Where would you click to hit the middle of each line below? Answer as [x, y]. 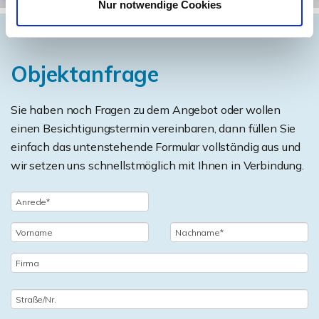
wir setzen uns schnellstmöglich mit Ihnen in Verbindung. [157, 165]
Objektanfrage [85, 74]
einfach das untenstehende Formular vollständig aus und [156, 147]
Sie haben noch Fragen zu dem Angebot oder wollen [146, 110]
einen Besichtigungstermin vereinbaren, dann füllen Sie [153, 128]
